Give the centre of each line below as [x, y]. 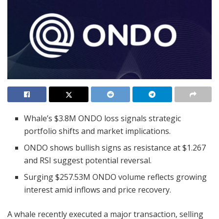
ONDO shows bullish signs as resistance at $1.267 [115, 148]
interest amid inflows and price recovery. [98, 190]
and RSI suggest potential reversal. [88, 161]
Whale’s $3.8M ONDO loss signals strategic [103, 119]
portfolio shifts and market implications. [98, 131]
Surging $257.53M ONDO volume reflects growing [116, 177]
